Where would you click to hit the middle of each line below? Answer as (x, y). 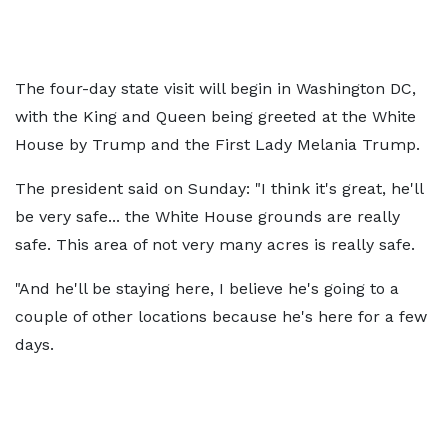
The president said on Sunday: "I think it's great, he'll (219, 188)
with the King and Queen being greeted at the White (215, 116)
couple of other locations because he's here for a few (221, 316)
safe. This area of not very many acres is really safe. (215, 244)
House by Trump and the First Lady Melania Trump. (217, 144)
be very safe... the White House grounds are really (207, 216)
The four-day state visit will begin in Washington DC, (215, 88)
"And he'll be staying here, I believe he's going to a (207, 288)
